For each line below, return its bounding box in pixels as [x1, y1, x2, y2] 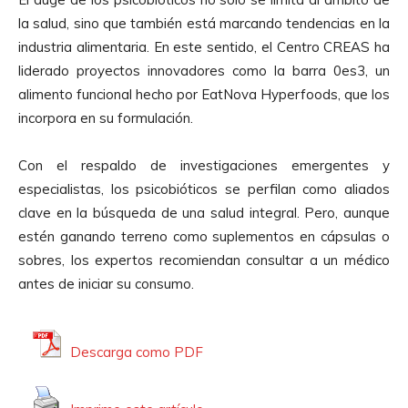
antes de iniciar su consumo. [18, 274, 194, 292]
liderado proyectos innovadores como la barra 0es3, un [18, 61, 390, 79]
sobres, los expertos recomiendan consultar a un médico [18, 250, 390, 269]
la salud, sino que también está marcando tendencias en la [18, 14, 390, 32]
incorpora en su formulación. [18, 108, 193, 127]
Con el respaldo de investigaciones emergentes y [18, 156, 390, 174]
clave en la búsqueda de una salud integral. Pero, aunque [18, 203, 390, 221]
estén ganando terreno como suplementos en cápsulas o [18, 227, 390, 245]
